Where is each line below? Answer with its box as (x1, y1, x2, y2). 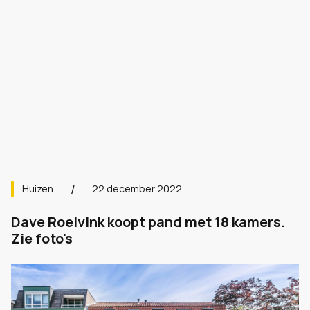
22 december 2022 (92, 182, 182, 195)
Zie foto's (11, 229, 73, 248)
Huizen (22, 182, 53, 195)
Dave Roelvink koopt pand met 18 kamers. (11, 212, 285, 231)
